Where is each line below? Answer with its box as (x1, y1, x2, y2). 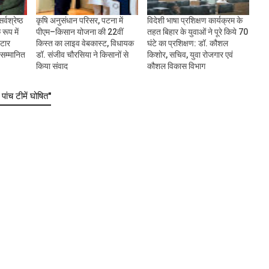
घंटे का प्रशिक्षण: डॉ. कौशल (147, 38, 228, 49)
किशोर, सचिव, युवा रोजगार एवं (147, 50, 233, 60)
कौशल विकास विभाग (147, 61, 205, 71)
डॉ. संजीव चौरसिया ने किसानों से (35, 50, 128, 60)
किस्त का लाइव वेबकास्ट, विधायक (35, 38, 134, 49)
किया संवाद (35, 61, 68, 71)
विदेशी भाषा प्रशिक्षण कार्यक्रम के (147, 16, 243, 26)
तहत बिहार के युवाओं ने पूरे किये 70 (147, 27, 248, 37)
